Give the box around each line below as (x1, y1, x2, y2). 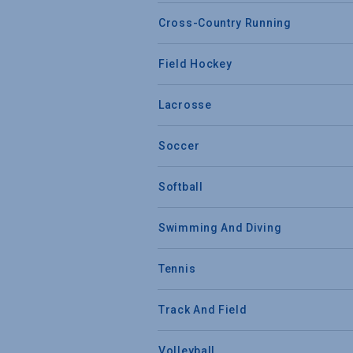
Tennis (158, 262, 196, 275)
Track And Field (158, 303, 247, 316)
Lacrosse (158, 98, 212, 111)
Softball (158, 180, 203, 193)
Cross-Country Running (158, 16, 292, 29)
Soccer (158, 139, 200, 152)
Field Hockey (158, 57, 232, 70)
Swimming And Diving (158, 221, 282, 234)
